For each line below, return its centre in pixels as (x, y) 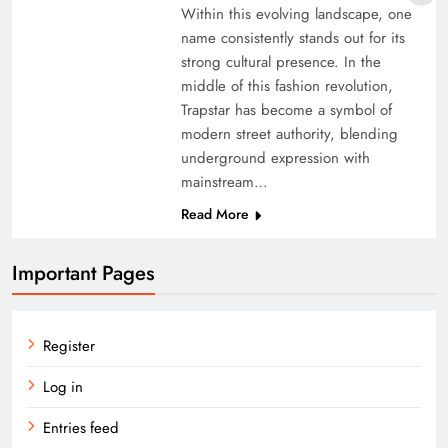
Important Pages (83, 273)
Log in (63, 387)
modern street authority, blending (289, 134)
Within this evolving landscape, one (296, 14)
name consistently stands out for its (292, 38)
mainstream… (224, 182)
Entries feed (81, 428)
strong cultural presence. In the (280, 62)
